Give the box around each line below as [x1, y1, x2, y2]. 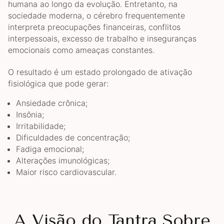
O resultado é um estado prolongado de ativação [8, 67, 192, 77]
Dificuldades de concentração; [16, 132, 130, 143]
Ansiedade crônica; [16, 98, 87, 108]
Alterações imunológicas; [16, 155, 109, 166]
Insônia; [16, 109, 44, 120]
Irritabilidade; [16, 121, 65, 131]
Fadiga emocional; [16, 144, 84, 154]
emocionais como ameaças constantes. [8, 45, 154, 55]
